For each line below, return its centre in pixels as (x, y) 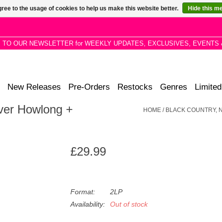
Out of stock (129, 204)
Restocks (135, 87)
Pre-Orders (89, 87)
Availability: (87, 204)
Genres (174, 87)
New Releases (34, 87)
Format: (83, 192)
